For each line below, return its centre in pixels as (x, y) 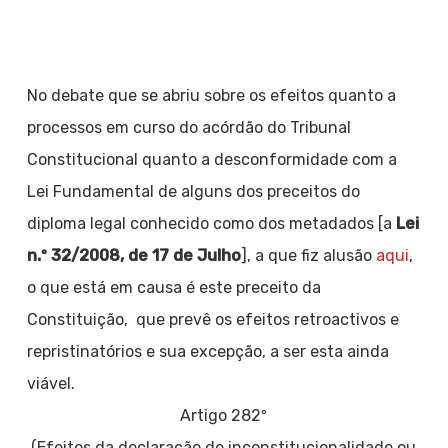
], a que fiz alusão (308, 255)
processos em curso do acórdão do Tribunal (188, 127)
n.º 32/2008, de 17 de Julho (133, 255)
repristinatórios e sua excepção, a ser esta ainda (207, 351)
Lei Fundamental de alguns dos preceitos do (193, 191)
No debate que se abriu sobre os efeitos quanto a (211, 95)
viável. (50, 383)
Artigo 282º (224, 415)
